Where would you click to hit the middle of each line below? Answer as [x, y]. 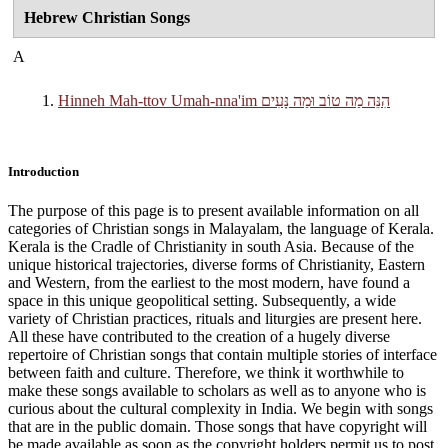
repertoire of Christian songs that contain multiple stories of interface [222, 354]
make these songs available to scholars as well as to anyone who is [217, 390]
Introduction [43, 171]
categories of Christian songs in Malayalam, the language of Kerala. [221, 228]
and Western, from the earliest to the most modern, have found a [209, 282]
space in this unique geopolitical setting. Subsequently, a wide [202, 300]
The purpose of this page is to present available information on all [213, 210]
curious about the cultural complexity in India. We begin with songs [220, 408]
